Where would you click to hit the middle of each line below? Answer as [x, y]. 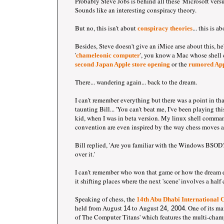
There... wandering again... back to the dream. [136, 82]
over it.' [85, 154]
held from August [99, 208]
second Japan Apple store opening [122, 64]
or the [179, 64]
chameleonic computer [108, 55]
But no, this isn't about [106, 28]
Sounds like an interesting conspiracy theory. [136, 10]
